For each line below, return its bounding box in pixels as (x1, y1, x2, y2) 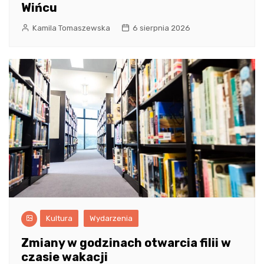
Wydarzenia (90, 214, 133, 223)
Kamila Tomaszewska (32, 24, 110, 33)
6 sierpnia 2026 (133, 24, 190, 33)
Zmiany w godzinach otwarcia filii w (21, 236, 231, 250)
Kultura (46, 214, 72, 223)
